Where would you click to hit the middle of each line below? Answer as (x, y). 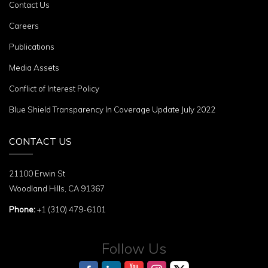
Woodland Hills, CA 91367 (57, 188)
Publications (32, 46)
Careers (24, 25)
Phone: (22, 209)
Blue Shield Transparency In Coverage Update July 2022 (112, 109)
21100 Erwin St (37, 173)
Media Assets (34, 67)
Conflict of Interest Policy (54, 88)
